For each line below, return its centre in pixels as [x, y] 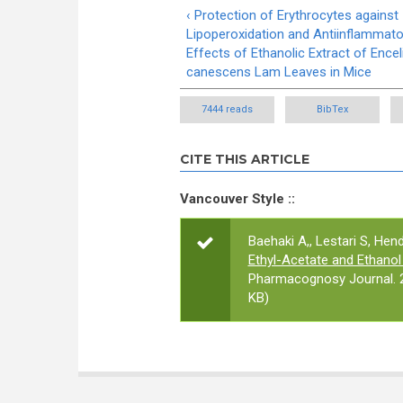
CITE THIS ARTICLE [244, 159]
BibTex [332, 109]
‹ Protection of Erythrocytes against [292, 15]
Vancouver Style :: [237, 199]
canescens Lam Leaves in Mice [279, 72]
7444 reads [227, 109]
